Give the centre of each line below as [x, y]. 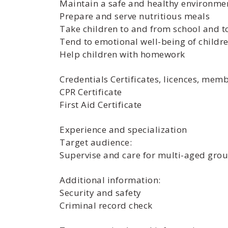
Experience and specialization [123, 130]
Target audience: [96, 142]
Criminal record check [106, 205]
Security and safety [101, 193]
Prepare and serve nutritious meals [135, 16]
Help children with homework [122, 54]
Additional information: [110, 180]
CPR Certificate [91, 92]
